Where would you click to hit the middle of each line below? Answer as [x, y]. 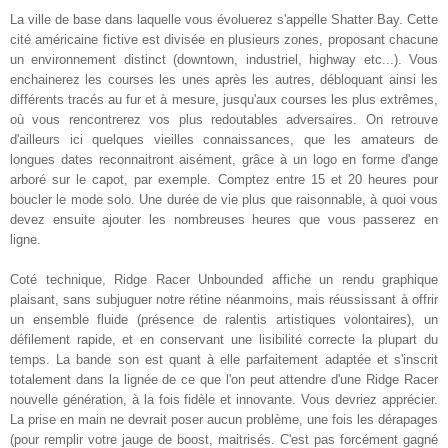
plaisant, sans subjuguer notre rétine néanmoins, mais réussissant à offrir [224, 300]
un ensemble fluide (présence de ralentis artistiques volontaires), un [224, 320]
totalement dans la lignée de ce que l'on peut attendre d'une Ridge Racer [224, 380]
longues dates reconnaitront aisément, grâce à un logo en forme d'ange [224, 160]
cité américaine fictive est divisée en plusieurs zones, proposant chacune [224, 40]
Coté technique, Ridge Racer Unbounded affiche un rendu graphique [224, 280]
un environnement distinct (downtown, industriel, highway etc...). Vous [224, 60]
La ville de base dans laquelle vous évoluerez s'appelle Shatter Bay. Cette [224, 20]
